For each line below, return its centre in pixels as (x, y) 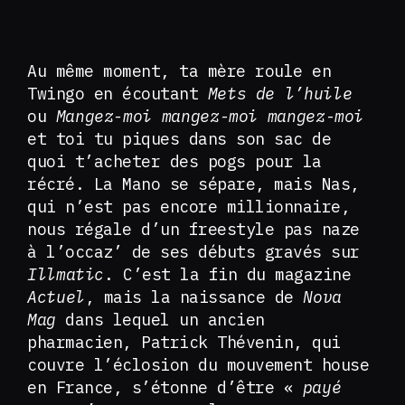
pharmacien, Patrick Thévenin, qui (184, 342)
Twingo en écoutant (113, 94)
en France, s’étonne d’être (151, 387)
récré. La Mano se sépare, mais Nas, (193, 184)
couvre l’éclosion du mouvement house (198, 365)
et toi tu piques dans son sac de (179, 139)
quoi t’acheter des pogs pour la (174, 161)
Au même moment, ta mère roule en (179, 71)
